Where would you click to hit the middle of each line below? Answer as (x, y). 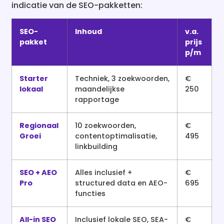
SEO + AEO (38, 172)
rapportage (97, 99)
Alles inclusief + (104, 172)
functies (90, 193)
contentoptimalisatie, (116, 136)
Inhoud (89, 31)
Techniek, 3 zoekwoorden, (122, 78)
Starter (34, 78)
